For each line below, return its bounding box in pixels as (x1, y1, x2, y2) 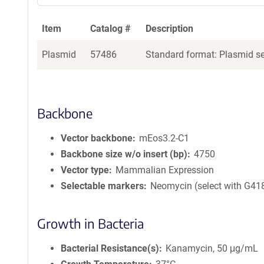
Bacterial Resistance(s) (61, 243, 159, 254)
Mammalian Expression (115, 164, 214, 176)
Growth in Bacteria (37, 215, 144, 232)
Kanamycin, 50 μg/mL (166, 243, 259, 254)
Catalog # (90, 23, 131, 34)
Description (146, 23, 193, 34)
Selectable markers (61, 180, 144, 192)
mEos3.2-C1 (139, 133, 190, 144)
